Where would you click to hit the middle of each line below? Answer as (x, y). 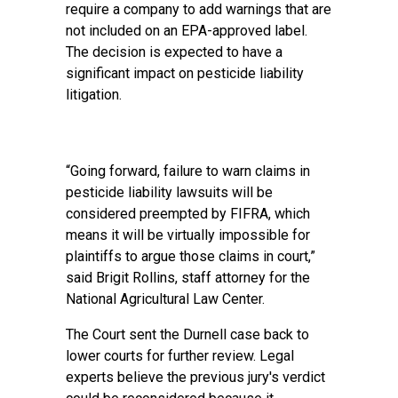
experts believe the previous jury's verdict (195, 377)
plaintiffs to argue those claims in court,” (191, 256)
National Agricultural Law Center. (167, 299)
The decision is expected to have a (174, 52)
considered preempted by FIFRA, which (188, 214)
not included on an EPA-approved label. (187, 31)
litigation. (96, 95)
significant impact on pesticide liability (185, 73)
